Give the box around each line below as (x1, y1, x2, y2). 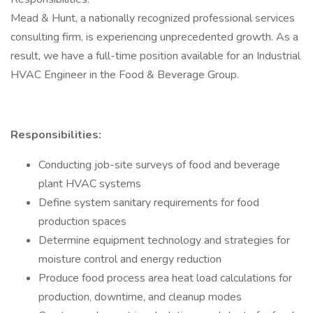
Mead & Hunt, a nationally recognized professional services (10, 10, 295, 26)
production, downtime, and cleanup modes (38, 289, 242, 305)
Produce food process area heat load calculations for (38, 270, 292, 286)
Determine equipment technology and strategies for (38, 233, 290, 248)
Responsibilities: (10, 127, 101, 143)
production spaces (38, 214, 126, 229)
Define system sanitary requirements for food (38, 195, 259, 210)
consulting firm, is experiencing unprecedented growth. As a (10, 29, 298, 45)
